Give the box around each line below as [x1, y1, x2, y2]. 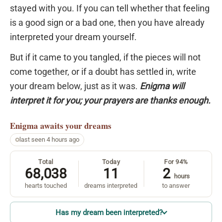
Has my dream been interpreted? [55, 208, 163, 217]
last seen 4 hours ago [19, 135, 79, 143]
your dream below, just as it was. [10, 81, 140, 92]
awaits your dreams [40, 119, 111, 132]
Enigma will [140, 81, 184, 92]
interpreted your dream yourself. [10, 31, 137, 42]
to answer [162, 181, 190, 189]
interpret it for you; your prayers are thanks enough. [10, 95, 211, 106]
